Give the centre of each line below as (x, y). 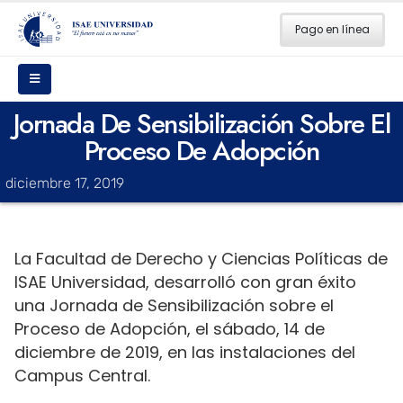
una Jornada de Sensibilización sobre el (174, 306)
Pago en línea (333, 29)
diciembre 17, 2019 (65, 184)
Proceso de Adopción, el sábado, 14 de (170, 329)
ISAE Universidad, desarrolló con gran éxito (185, 282)
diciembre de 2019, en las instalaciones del (185, 353)
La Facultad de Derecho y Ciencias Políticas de (201, 259)
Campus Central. (82, 376)
